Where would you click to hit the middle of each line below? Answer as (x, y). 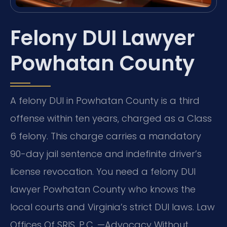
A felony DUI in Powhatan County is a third (105, 101)
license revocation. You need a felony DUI (103, 172)
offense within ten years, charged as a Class (111, 119)
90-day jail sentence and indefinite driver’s (106, 154)
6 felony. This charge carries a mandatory (106, 136)
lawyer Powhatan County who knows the (103, 190)
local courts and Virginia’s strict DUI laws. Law (112, 207)
